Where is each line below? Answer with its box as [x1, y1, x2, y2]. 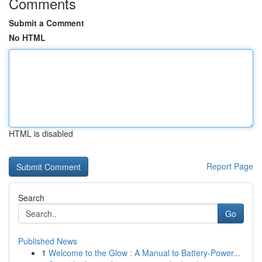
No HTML [9, 32, 46, 43]
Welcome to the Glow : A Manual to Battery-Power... [49, 247, 240, 258]
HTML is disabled [9, 127, 73, 139]
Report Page [206, 160, 253, 172]
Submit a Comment [9, 17, 84, 29]
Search [18, 192, 44, 204]
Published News [18, 235, 77, 247]
